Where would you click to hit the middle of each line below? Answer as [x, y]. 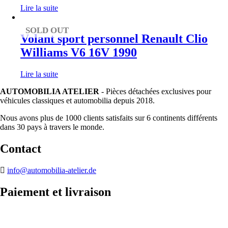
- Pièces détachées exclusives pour [155, 92]
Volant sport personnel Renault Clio [114, 39]
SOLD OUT [47, 31]
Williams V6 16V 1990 [79, 53]
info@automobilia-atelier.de [52, 170]
